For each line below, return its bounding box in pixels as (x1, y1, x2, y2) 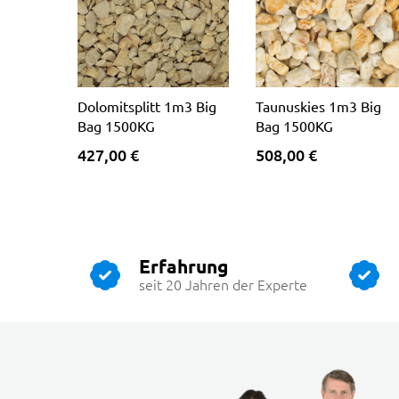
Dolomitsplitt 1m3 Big (77, 97, 216, 116)
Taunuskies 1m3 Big (256, 97, 381, 116)
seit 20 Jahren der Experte (139, 274, 307, 295)
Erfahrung (139, 254, 228, 279)
